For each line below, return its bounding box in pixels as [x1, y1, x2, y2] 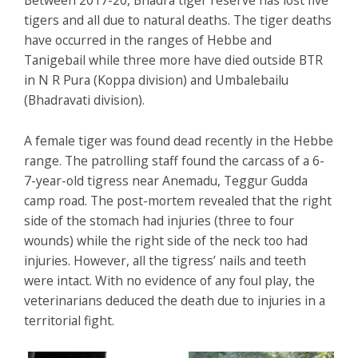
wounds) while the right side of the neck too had [24, 232, 308, 250]
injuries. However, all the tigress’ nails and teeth [24, 252, 306, 270]
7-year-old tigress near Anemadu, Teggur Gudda [24, 172, 308, 190]
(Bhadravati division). [24, 91, 145, 109]
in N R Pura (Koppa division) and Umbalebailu [24, 71, 288, 89]
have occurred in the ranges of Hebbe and [24, 31, 272, 50]
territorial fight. [24, 312, 114, 330]
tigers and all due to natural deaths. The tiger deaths [24, 11, 332, 30]
